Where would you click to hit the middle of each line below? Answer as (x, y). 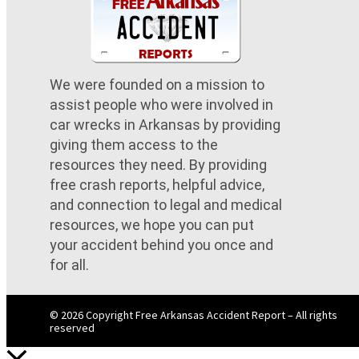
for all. (69, 265)
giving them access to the (134, 145)
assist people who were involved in (161, 105)
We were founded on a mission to (157, 85)
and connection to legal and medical (166, 205)
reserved (72, 327)
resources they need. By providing (158, 165)
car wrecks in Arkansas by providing (165, 125)
